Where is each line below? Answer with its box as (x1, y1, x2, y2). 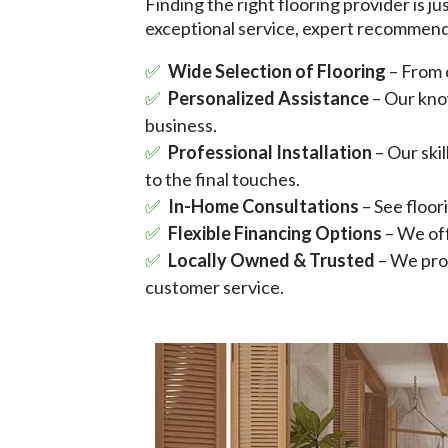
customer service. (145, 276, 284, 299)
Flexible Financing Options (168, 222, 385, 245)
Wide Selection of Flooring (168, 60, 389, 83)
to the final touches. (145, 168, 300, 191)
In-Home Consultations (168, 195, 362, 218)
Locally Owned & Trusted (168, 249, 378, 272)
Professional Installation (168, 141, 375, 164)
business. (145, 114, 217, 137)
